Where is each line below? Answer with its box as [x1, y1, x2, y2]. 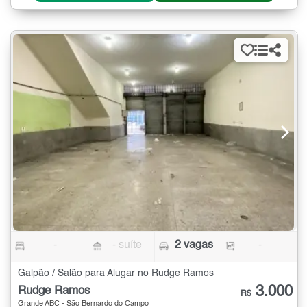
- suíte [112, 240, 143, 251]
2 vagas [174, 240, 213, 251]
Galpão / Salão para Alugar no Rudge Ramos [18, 269, 214, 279]
